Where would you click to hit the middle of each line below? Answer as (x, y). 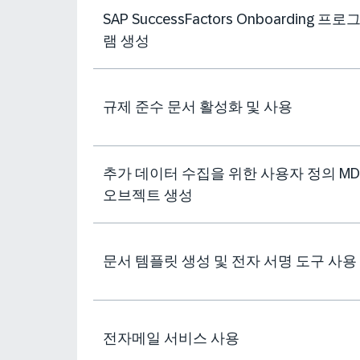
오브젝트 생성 (148, 195)
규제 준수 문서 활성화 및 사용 (198, 107)
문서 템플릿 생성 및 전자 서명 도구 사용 (230, 261)
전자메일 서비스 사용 (171, 338)
